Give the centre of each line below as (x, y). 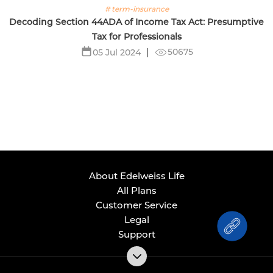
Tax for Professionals (136, 36)
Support (136, 234)
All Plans (136, 190)
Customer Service (136, 205)
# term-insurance (136, 9)
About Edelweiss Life (136, 176)
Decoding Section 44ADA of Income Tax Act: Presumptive (136, 22)
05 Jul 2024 (116, 52)
